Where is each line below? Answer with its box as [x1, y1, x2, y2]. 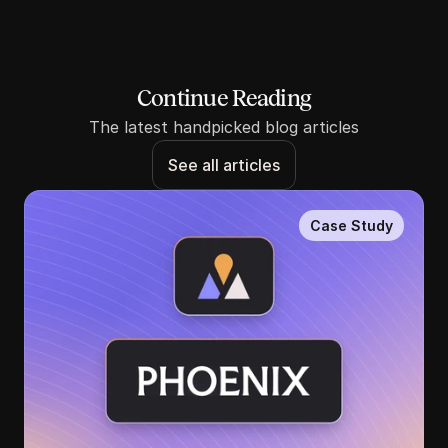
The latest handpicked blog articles [89, 117, 359, 137]
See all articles [168, 155, 280, 175]
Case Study [310, 217, 393, 234]
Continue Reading [136, 85, 312, 111]
